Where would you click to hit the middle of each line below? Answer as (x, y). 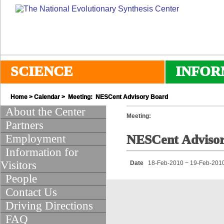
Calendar (47, 97)
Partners (24, 125)
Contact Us (31, 192)
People (21, 179)
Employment (35, 139)
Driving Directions (49, 206)
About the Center (45, 112)
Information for (42, 152)
